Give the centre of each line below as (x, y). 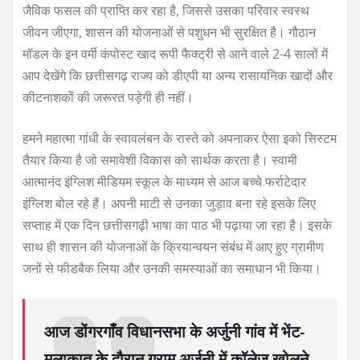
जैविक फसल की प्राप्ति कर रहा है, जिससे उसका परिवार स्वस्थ (166, 11)
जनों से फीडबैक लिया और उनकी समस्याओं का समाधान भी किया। (172, 269)
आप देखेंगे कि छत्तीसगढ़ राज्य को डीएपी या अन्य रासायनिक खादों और (178, 76)
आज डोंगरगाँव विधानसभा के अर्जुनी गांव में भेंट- (174, 332)
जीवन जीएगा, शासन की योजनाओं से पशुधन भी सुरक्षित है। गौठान (169, 33)
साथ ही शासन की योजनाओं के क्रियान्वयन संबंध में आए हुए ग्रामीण (173, 247)
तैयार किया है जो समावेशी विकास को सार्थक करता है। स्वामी (160, 160)
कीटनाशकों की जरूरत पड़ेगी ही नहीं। (108, 98)
